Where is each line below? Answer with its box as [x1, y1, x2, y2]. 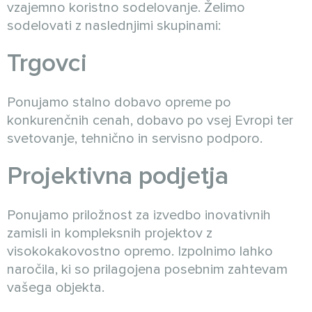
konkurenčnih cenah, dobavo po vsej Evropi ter [7, 112, 293, 129]
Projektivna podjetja [7, 161, 228, 192]
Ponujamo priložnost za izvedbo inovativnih [7, 207, 271, 224]
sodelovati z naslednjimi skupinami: [7, 17, 221, 34]
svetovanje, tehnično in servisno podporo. [7, 130, 263, 147]
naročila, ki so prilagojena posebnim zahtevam [7, 261, 288, 278]
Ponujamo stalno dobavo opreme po [7, 94, 231, 111]
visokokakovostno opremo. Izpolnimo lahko [7, 243, 273, 260]
